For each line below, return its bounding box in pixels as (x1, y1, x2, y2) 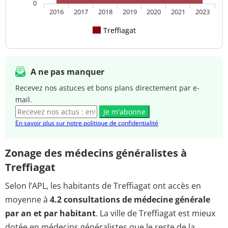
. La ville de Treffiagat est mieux (96, 208, 215, 219)
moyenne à (5, 194, 50, 206)
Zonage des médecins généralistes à (5, 146, 187, 160)
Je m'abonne (103, 107, 146, 117)
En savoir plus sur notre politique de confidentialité (15, 119, 158, 128)
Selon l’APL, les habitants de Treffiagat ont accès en (5, 180, 201, 192)
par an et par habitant (5, 208, 96, 219)
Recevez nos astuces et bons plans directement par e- (15, 83, 199, 93)
